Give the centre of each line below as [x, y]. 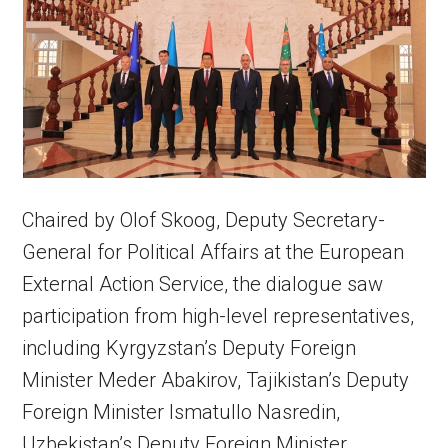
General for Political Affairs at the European [213, 252]
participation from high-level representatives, [218, 316]
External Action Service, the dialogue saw [203, 284]
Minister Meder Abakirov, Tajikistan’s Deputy [216, 380]
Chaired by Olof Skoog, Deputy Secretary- [204, 220]
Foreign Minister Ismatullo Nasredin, [181, 412]
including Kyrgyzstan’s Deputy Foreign [189, 348]
